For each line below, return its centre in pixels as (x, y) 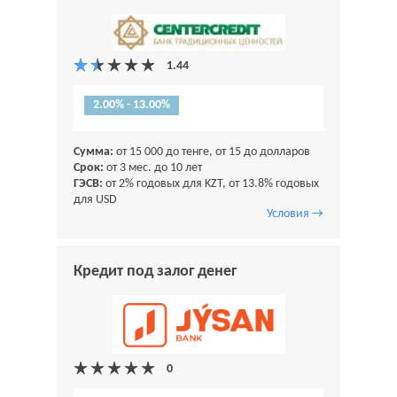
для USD (95, 200)
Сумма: (93, 152)
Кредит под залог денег (155, 272)
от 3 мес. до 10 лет (153, 168)
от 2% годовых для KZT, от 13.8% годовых (211, 184)
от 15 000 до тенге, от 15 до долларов (212, 152)
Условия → (295, 214)
